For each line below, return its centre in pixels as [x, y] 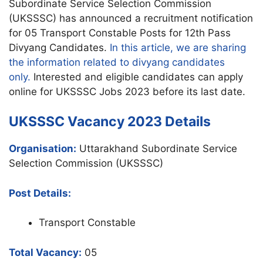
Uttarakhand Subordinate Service [157, 149]
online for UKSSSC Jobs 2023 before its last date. [127, 91]
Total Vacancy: [45, 252]
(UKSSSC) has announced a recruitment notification [131, 18]
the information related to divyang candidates [117, 62]
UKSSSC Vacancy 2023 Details [110, 122]
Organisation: [43, 149]
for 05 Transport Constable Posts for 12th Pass [120, 33]
